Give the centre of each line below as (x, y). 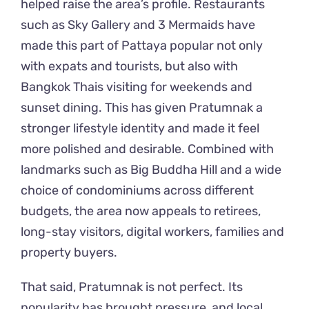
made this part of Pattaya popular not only (142, 46)
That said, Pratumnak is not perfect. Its (132, 287)
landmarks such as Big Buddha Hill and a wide (151, 170)
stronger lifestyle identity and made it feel (140, 129)
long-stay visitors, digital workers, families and (152, 232)
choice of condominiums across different (137, 191)
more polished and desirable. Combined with (147, 149)
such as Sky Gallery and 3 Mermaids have (138, 25)
